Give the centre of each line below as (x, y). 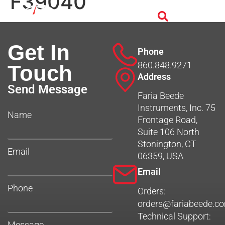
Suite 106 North (168, 132)
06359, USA (160, 156)
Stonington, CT (167, 144)
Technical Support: (174, 216)
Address (154, 77)
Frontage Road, (167, 120)
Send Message (47, 90)
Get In (39, 53)
